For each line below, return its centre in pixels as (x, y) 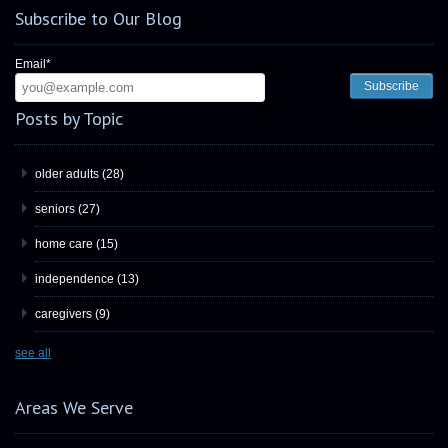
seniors (56, 209)
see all (33, 353)
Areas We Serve (74, 408)
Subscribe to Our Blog (98, 19)
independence (76, 279)
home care (65, 244)
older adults (68, 174)
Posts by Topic (69, 119)
